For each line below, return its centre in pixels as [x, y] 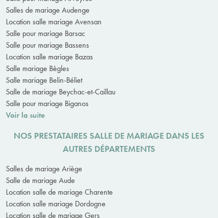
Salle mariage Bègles [37, 68]
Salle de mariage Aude [40, 180]
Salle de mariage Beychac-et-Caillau [61, 91]
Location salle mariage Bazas [49, 56]
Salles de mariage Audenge [48, 10]
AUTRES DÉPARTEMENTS [109, 148]
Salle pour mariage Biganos [47, 103]
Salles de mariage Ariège [44, 168]
